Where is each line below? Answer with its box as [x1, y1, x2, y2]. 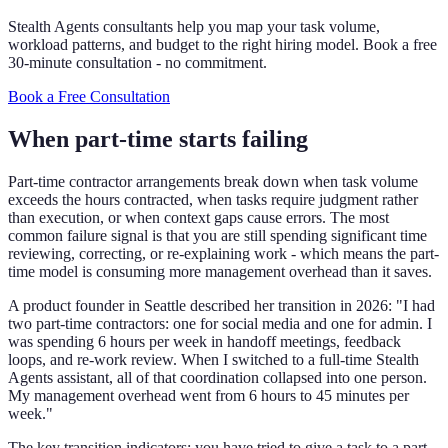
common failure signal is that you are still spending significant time [8, 226, 427, 244]
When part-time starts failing [8, 125, 308, 152]
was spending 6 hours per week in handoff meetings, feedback [8, 332, 401, 350]
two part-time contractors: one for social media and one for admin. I [8, 314, 432, 332]
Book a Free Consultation [8, 88, 170, 105]
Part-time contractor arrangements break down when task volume [8, 172, 418, 190]
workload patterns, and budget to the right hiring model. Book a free [8, 36, 437, 53]
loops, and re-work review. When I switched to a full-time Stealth [8, 350, 419, 368]
